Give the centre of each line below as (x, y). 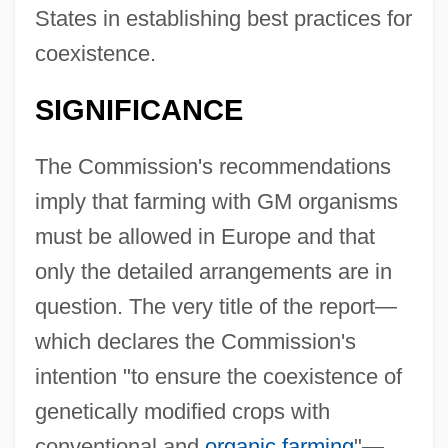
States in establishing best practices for (223, 19)
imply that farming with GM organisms (216, 202)
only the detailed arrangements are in (213, 272)
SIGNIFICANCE (138, 110)
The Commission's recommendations (212, 167)
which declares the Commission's (195, 342)
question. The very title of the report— (215, 307)
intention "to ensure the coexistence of (218, 377)
